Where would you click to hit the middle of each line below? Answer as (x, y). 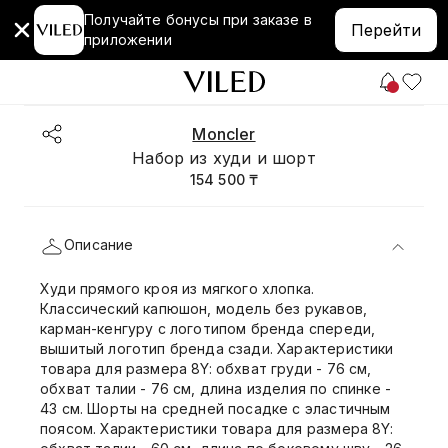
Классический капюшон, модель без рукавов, (204, 308)
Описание (99, 244)
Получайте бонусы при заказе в (198, 19)
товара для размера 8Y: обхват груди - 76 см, (206, 368)
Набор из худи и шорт (224, 158)
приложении (128, 39)
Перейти (386, 30)
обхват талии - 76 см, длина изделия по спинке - (216, 388)
